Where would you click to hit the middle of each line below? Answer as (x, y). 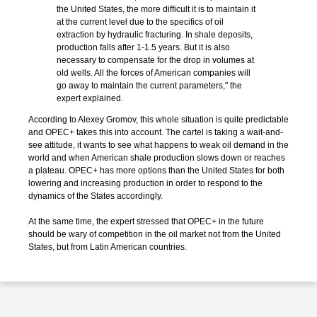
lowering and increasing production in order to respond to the (145, 183)
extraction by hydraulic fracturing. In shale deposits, (155, 35)
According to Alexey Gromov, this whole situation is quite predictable (158, 120)
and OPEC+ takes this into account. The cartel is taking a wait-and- (156, 132)
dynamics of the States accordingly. (96, 196)
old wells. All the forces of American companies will (154, 73)
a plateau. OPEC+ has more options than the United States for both (156, 171)
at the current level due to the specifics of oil (140, 22)
